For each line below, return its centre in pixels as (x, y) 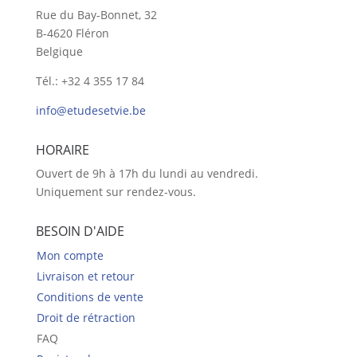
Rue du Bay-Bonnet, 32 (96, 15)
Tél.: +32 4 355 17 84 (90, 81)
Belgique (59, 52)
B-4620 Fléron (72, 33)
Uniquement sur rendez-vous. (116, 192)
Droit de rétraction (86, 318)
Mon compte (70, 256)
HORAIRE (62, 150)
